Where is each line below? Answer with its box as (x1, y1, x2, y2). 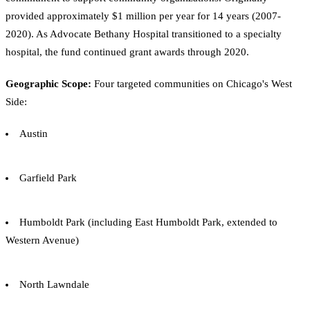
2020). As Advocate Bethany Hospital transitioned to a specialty (6, 28, 282, 39)
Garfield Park (19, 172, 77, 183)
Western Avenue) (6, 234, 79, 246)
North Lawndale (19, 278, 89, 290)
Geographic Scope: (6, 77, 91, 89)
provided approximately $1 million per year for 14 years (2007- (6, 10, 281, 21)
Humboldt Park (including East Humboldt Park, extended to (19, 216, 277, 228)
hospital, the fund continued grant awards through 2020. (6, 46, 249, 57)
